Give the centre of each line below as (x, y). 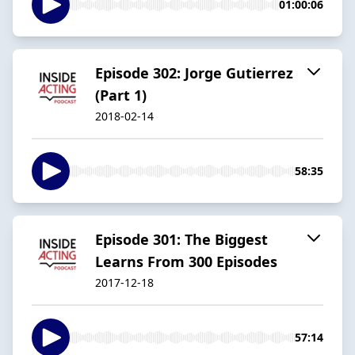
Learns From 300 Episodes (186, 261)
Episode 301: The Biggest (181, 239)
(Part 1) (121, 95)
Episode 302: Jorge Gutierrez (194, 73)
